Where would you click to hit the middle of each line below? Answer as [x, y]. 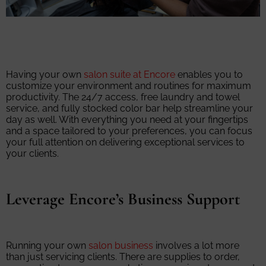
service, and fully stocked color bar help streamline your [129, 108]
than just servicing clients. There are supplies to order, [123, 257]
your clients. [32, 153]
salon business [121, 246]
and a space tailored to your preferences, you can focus [129, 131]
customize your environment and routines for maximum [129, 85]
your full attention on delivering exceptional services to [125, 142]
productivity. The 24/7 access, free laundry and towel [123, 97]
